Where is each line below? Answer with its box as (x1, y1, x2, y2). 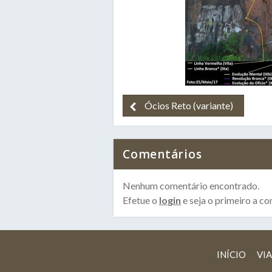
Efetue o (123, 194, 159, 206)
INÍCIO (217, 249, 246, 260)
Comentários (123, 146, 202, 162)
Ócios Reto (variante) (144, 100, 233, 111)
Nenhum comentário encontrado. (123, 180, 259, 191)
